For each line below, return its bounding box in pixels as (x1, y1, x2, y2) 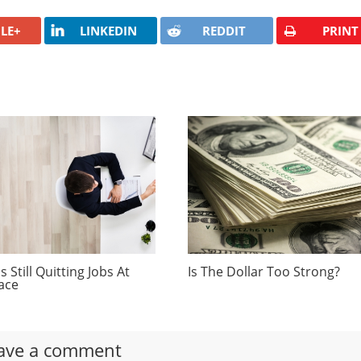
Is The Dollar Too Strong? (188, 262, 341, 280)
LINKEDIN (79, 22, 137, 39)
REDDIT (202, 22, 247, 39)
